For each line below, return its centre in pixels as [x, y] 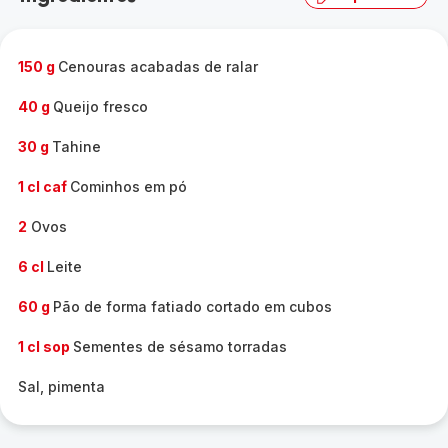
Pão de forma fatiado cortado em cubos [192, 306]
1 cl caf [44, 186]
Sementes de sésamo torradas [180, 346]
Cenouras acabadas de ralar [158, 66]
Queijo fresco [100, 106]
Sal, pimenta [61, 386]
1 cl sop [45, 346]
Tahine [76, 146]
